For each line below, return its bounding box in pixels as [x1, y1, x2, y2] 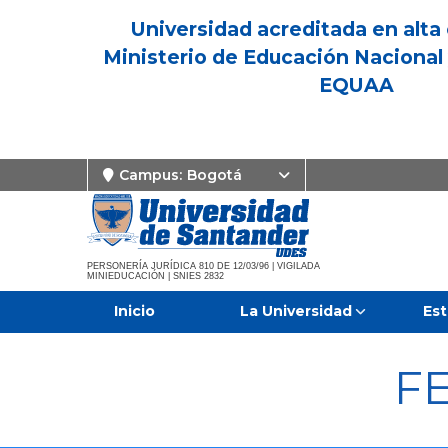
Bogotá [187, 166, 242, 184]
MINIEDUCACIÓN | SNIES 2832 [87, 271, 224, 282]
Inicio [114, 302, 156, 320]
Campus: [119, 166, 182, 184]
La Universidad [239, 302, 352, 320]
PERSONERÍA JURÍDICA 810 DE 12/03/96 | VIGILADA [87, 261, 320, 272]
